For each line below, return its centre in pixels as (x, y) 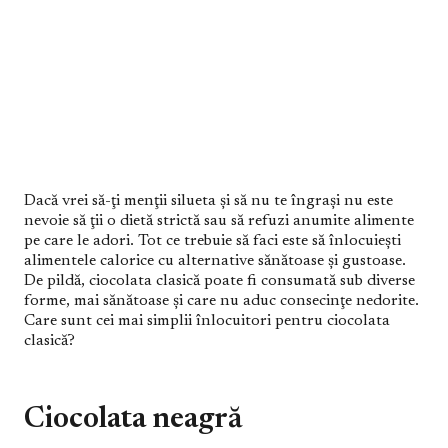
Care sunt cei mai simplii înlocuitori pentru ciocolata (207, 321)
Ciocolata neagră (133, 420)
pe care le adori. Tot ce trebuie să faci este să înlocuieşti (212, 241)
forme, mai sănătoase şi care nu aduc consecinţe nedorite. (221, 301)
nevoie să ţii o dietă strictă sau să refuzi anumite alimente (219, 221)
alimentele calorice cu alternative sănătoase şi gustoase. (215, 261)
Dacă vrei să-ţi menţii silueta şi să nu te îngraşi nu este (208, 201)
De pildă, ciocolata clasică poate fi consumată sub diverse (219, 281)
